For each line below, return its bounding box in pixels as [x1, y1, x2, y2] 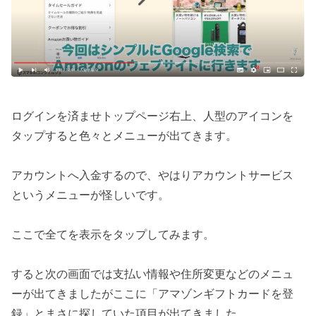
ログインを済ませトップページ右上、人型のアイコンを [11, 109, 294, 122]
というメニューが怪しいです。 [11, 188, 170, 201]
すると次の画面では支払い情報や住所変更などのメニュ [11, 267, 294, 280]
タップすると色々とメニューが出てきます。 [11, 128, 238, 142]
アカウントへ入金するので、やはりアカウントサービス [11, 168, 294, 181]
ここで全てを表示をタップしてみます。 [11, 227, 215, 241]
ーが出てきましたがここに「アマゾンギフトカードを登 [11, 286, 294, 300]
